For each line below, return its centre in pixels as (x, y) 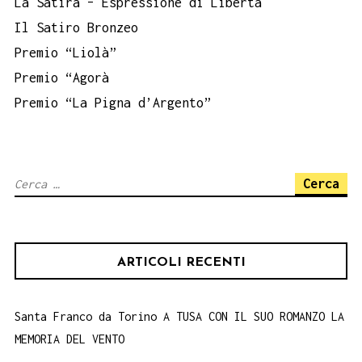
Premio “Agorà (62, 77)
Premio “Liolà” (65, 52)
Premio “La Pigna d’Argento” (113, 102)
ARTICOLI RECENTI (181, 262)
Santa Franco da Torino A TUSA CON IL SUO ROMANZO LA (179, 316)
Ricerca (36, 183)
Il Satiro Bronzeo (76, 27)
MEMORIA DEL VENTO (69, 339)
